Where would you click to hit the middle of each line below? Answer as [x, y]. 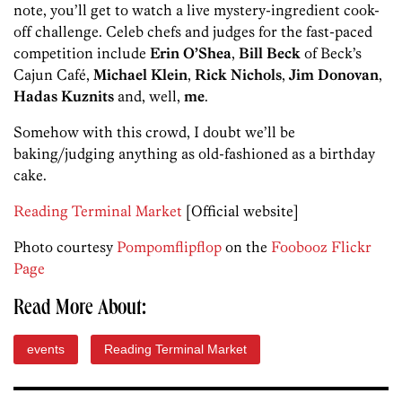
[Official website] [240, 211]
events [46, 350]
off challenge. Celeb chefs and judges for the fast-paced [193, 32]
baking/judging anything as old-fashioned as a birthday [194, 154]
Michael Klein [140, 75]
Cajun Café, [53, 75]
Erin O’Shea [191, 53]
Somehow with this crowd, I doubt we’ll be [154, 132]
